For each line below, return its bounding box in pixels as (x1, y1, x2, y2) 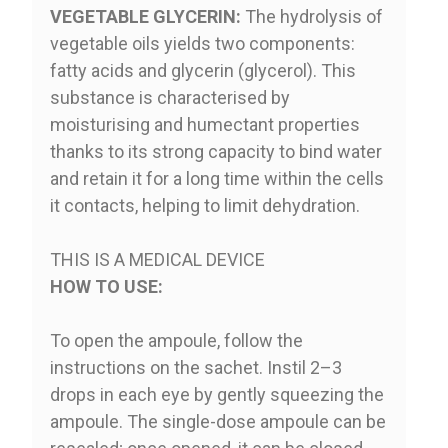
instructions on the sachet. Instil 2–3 (49, 356, 342, 378)
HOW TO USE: (49, 275, 163, 297)
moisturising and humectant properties (49, 113, 360, 135)
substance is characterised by (49, 86, 290, 108)
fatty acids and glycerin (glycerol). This (49, 59, 356, 81)
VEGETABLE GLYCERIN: (49, 5, 241, 27)
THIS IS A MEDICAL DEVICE (49, 248, 265, 270)
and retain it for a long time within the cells (49, 167, 384, 189)
